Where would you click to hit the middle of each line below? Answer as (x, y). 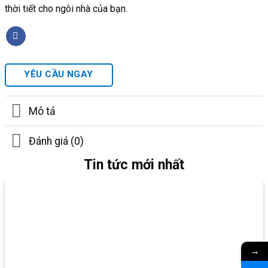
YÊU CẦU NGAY (59, 74)
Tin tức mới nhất (134, 165)
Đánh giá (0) (57, 141)
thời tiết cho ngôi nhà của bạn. (66, 8)
